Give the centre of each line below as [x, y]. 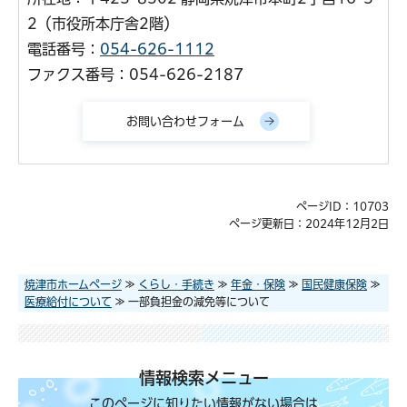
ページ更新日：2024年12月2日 [309, 223]
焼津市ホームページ [73, 284]
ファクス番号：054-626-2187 [135, 74]
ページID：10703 [342, 206]
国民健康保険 [334, 284]
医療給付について [68, 301]
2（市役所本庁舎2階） [103, 23]
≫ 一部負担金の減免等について [191, 301]
